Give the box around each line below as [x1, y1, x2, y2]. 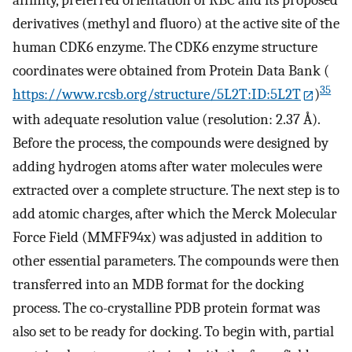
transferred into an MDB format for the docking [13, 276, 304, 294]
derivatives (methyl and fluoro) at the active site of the [13, 15, 339, 33]
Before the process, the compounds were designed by [13, 134, 328, 152]
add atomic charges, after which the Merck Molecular [13, 205, 337, 223]
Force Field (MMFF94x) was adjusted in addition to [13, 229, 322, 247]
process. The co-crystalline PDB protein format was [13, 299, 320, 317]
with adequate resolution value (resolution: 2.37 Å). [13, 111, 320, 129]
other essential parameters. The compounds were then [13, 252, 339, 270]
